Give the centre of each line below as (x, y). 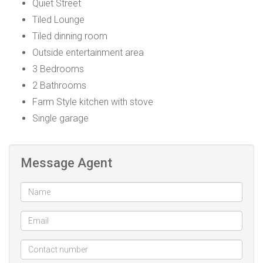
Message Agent (66, 163)
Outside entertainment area (88, 53)
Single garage (60, 118)
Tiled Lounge (58, 20)
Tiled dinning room (70, 36)
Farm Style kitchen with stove (93, 102)
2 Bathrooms (59, 85)
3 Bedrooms (58, 69)
